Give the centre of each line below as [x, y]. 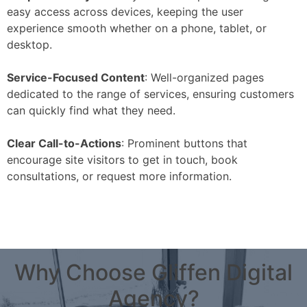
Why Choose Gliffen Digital [153, 273]
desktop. [29, 45]
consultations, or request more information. [119, 176]
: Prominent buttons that [184, 144]
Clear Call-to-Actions [64, 144]
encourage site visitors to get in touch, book [122, 160]
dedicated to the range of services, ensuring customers [150, 94]
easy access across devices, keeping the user [125, 12]
